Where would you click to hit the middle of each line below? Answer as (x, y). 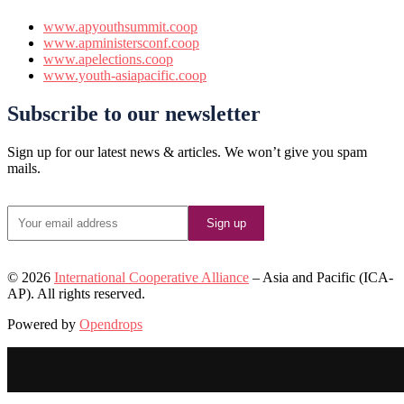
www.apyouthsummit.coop (120, 26)
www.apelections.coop (108, 59)
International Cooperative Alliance (151, 277)
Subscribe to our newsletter (134, 113)
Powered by (43, 324)
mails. (24, 168)
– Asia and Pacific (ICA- (321, 277)
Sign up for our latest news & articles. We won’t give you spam (187, 151)
